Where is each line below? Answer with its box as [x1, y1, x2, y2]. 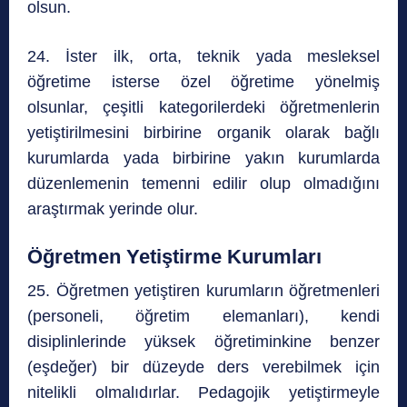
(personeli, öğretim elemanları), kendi [27, 307, 380, 326]
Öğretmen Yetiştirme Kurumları [27, 245, 322, 269]
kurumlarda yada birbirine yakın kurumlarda [27, 149, 380, 168]
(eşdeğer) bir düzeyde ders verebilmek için [27, 358, 380, 377]
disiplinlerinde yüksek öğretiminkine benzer [27, 333, 380, 352]
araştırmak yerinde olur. [27, 200, 198, 219]
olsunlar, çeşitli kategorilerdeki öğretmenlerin [27, 98, 380, 117]
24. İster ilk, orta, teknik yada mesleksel [27, 47, 380, 66]
